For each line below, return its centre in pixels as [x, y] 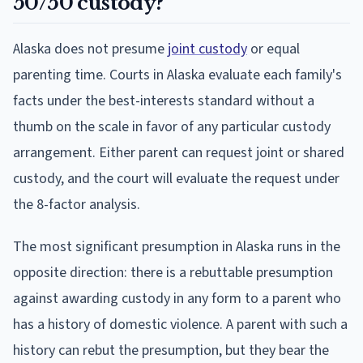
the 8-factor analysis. [77, 204]
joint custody [207, 49]
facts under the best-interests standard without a [164, 100]
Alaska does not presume [90, 49]
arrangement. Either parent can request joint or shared [179, 152]
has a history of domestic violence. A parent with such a [180, 324]
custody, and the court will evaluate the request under [176, 178]
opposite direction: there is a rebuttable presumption [173, 272]
